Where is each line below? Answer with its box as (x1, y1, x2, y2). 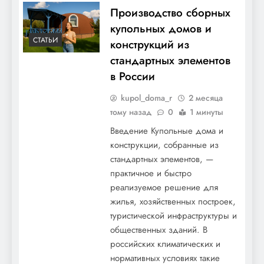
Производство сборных (110, 5, 230, 21)
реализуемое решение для (110, 181, 218, 194)
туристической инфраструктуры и (110, 209, 237, 222)
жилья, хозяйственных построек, (110, 195, 236, 208)
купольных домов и (110, 21, 212, 37)
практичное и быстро (110, 167, 192, 180)
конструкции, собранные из (110, 138, 219, 151)
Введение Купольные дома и (110, 124, 223, 137)
